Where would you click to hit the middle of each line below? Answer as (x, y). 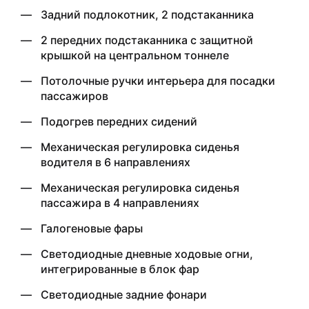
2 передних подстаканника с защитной (147, 40)
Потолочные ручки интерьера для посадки (158, 80)
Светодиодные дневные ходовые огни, (147, 253)
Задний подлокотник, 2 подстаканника (147, 14)
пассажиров (74, 96)
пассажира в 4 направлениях (120, 202)
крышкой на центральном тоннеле (135, 55)
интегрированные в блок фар (120, 269)
